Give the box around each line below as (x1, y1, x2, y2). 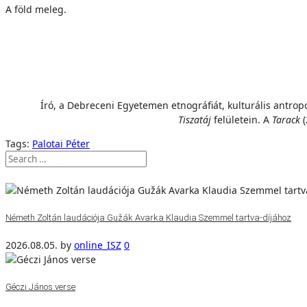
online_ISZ (74, 238, 121, 252)
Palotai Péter (32, 137, 90, 150)
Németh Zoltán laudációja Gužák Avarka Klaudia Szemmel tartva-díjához (5, 212, 291, 223)
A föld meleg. (5, 3, 66, 16)
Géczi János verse (5, 282, 75, 293)
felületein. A (211, 113, 272, 126)
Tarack (272, 113, 300, 126)
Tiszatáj (178, 113, 211, 126)
